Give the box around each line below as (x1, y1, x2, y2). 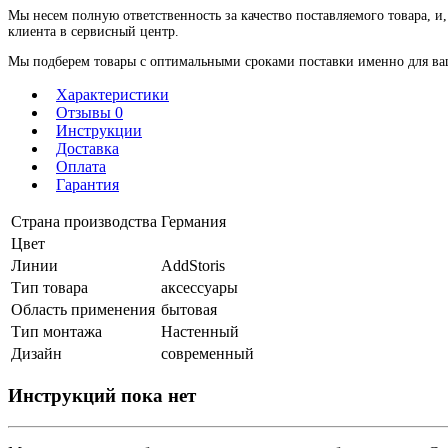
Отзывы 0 (56, 104, 123, 122)
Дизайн (11, 345, 62, 363)
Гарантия (56, 176, 119, 194)
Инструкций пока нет (8, 384, 196, 406)
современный (161, 345, 254, 363)
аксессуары (161, 279, 238, 297)
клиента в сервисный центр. (8, 24, 179, 40)
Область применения (11, 301, 155, 319)
